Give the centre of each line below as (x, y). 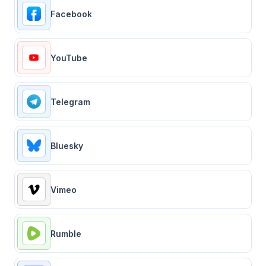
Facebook (71, 14)
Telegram (70, 102)
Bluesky (67, 145)
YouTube (69, 58)
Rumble (66, 233)
